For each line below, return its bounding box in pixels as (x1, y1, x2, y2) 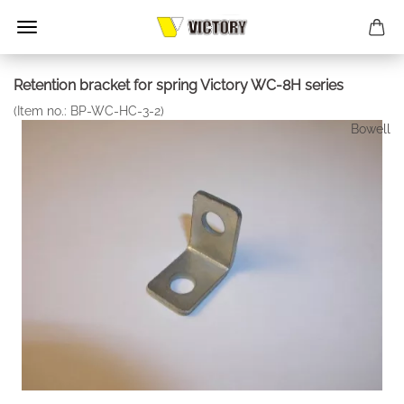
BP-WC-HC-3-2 (70, 104, 161, 118)
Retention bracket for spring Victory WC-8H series (14, 77, 344, 94)
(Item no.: (14, 104, 70, 118)
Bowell (351, 122, 390, 136)
